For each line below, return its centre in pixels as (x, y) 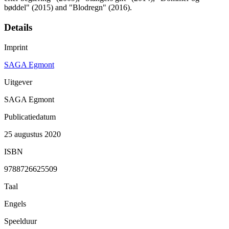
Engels (15, 203)
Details (18, 28)
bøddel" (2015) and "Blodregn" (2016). (68, 8)
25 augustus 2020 (32, 134)
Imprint (16, 47)
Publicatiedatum (30, 117)
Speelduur (20, 221)
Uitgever (18, 82)
